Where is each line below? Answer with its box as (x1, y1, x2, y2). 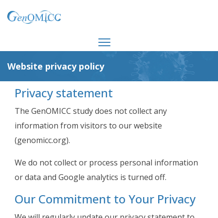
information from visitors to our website (15, 120, 162, 131)
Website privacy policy (7, 60, 104, 72)
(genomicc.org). (15, 135, 70, 145)
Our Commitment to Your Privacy (15, 191, 196, 207)
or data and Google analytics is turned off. (15, 172, 166, 182)
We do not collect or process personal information (15, 157, 198, 168)
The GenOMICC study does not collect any (15, 106, 167, 116)
